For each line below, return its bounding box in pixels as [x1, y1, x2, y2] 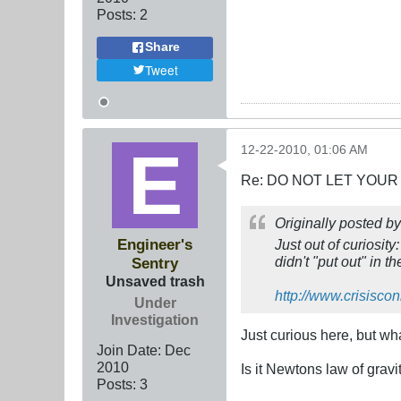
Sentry [132, 253, 178, 272]
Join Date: [97, 341, 161, 358]
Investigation [111, 311, 199, 328]
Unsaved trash [105, 272, 205, 289]
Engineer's [117, 235, 192, 253]
